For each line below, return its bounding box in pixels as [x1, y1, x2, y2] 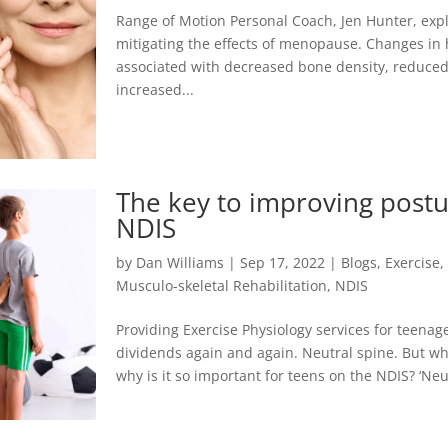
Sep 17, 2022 [240, 253, 326, 273]
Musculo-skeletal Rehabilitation [116, 276, 328, 296]
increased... [116, 79, 195, 99]
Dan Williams [136, 253, 225, 273]
